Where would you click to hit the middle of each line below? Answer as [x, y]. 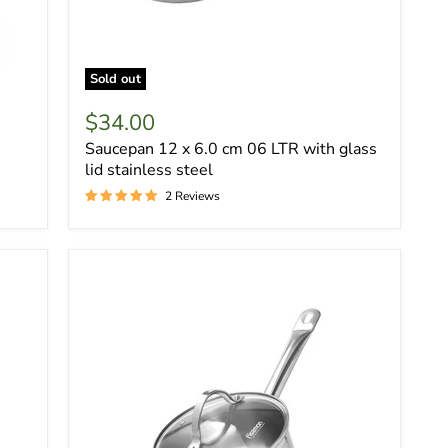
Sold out [115, 78]
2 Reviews [192, 195]
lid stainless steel [148, 169]
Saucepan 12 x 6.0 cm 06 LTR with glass [230, 148]
